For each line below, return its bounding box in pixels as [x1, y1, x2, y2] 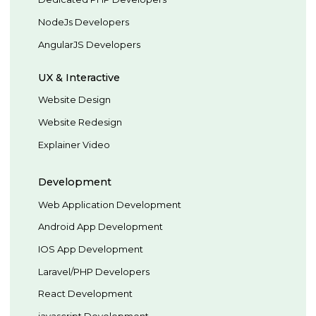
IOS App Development [38, 243, 144, 255]
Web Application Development [38, 198, 182, 210]
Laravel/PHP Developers [38, 265, 150, 277]
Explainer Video [38, 138, 111, 150]
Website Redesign [38, 116, 123, 128]
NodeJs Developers [38, 16, 130, 28]
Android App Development [38, 221, 164, 233]
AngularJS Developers [38, 38, 141, 50]
